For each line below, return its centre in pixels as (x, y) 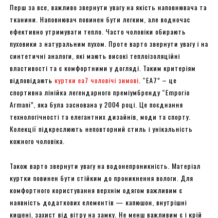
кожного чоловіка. (38, 141)
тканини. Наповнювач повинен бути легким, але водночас (100, 19)
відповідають (32, 80)
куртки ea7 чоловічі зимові (97, 80)
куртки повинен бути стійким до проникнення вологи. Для (101, 178)
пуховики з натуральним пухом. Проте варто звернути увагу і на (109, 43)
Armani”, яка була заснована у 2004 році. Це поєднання (96, 104)
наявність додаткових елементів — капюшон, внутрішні (98, 202)
